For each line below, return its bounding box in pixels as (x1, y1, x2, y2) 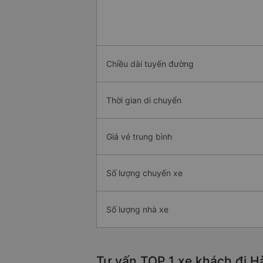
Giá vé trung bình (106, 131, 172, 142)
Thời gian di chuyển (106, 95, 181, 106)
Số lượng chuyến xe (106, 168, 183, 178)
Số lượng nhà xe (106, 204, 168, 215)
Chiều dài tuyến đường (106, 59, 194, 69)
